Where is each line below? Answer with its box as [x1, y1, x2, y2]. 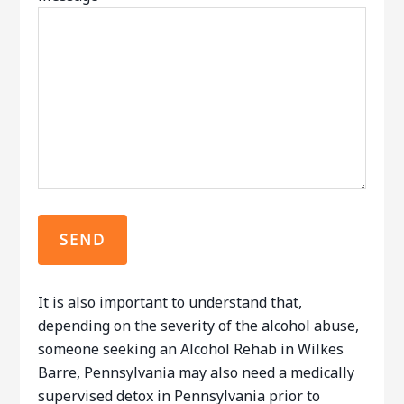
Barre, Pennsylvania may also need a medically [38, 363, 355, 382]
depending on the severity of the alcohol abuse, [38, 316, 360, 335]
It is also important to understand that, [38, 292, 303, 312]
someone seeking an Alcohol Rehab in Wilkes [38, 339, 344, 359]
